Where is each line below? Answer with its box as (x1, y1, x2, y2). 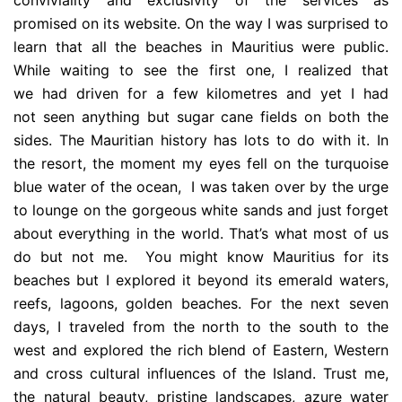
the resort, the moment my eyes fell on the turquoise (13, 154, 389, 173)
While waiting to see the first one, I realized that (13, 61, 389, 80)
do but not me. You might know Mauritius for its (13, 248, 389, 267)
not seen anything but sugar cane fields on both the (13, 108, 389, 127)
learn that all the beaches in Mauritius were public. (13, 38, 389, 57)
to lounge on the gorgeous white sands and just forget (13, 201, 389, 220)
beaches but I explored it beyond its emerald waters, (13, 271, 389, 290)
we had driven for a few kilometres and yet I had (13, 84, 389, 103)
